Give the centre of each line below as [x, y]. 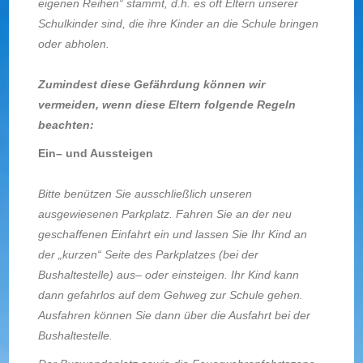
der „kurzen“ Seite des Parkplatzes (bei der [148, 254]
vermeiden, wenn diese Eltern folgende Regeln [167, 105]
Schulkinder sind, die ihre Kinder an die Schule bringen [178, 23]
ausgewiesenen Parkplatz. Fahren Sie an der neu [164, 214]
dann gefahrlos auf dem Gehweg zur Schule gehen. [170, 295]
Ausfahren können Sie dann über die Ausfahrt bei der [174, 315]
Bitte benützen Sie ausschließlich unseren [145, 194]
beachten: [66, 125]
